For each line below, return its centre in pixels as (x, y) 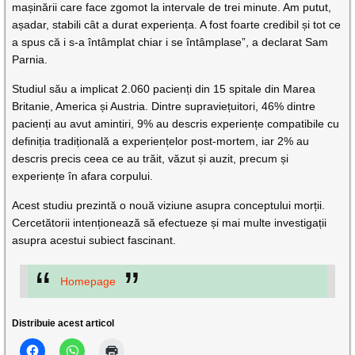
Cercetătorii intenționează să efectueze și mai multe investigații (170, 223)
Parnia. (30, 60)
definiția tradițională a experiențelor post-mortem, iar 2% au (161, 141)
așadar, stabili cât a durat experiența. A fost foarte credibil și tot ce (177, 25)
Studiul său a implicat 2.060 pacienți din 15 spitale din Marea (164, 89)
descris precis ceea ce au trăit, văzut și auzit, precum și (151, 159)
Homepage (88, 282)
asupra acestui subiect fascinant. (94, 240)
